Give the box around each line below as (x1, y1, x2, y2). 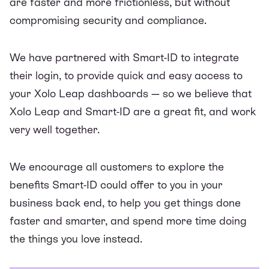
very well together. (10, 122, 100, 136)
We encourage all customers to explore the (10, 160, 224, 173)
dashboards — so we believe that (85, 86, 252, 100)
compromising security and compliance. (10, 13, 210, 26)
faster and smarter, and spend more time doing (10, 214, 247, 227)
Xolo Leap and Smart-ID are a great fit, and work (10, 104, 256, 118)
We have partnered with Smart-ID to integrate (10, 50, 239, 64)
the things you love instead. (10, 232, 142, 245)
